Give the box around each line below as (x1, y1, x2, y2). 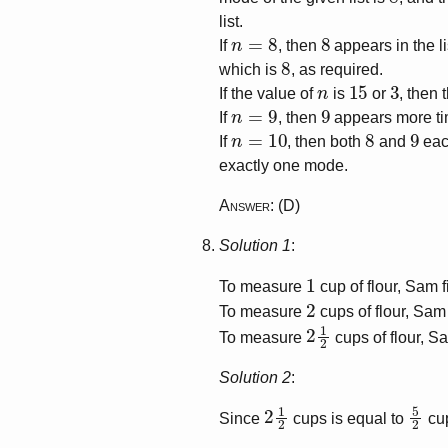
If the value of (219, 85, 318, 103)
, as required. (290, 61, 383, 79)
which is (219, 61, 282, 79)
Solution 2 (219, 368, 292, 386)
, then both (287, 133, 366, 151)
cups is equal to (289, 409, 409, 427)
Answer (219, 197, 271, 215)
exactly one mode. (219, 157, 349, 175)
